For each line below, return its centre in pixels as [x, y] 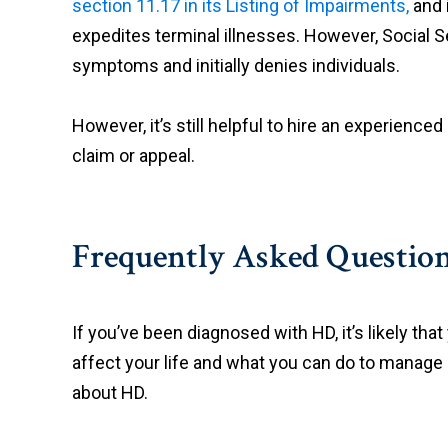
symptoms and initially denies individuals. [238, 65]
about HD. [110, 392]
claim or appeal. [133, 155]
